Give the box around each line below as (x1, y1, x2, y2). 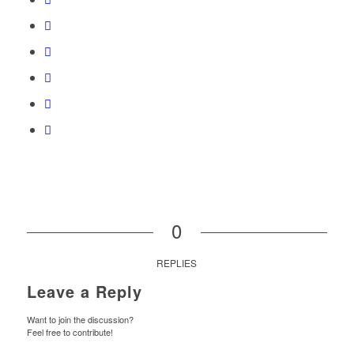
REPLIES (156, 256, 198, 270)
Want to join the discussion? (26, 313, 134, 326)
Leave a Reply (26, 280, 142, 303)
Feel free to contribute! (26, 326, 113, 339)
